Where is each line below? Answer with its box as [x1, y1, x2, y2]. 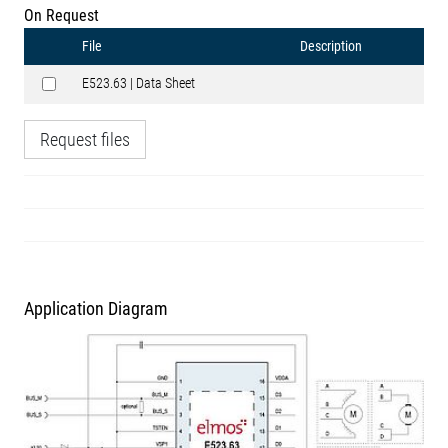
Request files [40, 129, 130, 150]
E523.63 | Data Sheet [82, 75, 195, 91]
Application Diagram [24, 298, 168, 319]
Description [300, 38, 362, 54]
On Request [24, 6, 99, 25]
